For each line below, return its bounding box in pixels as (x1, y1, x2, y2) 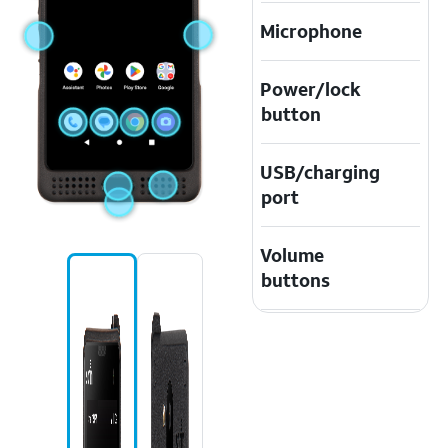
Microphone (260, 19, 363, 43)
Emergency (260, 384, 357, 408)
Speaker (260, 326, 332, 350)
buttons (261, 268, 331, 292)
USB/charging (260, 160, 381, 184)
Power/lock (260, 77, 362, 101)
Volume (260, 243, 325, 267)
